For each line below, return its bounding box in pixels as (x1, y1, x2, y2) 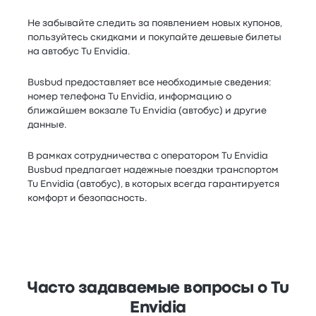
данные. (28, 121, 68, 129)
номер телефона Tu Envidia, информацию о (28, 92, 232, 101)
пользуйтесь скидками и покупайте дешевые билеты (28, 33, 282, 42)
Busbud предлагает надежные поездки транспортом (28, 166, 279, 174)
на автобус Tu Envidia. (28, 47, 131, 56)
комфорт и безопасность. (28, 194, 148, 202)
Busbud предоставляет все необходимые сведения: (28, 78, 272, 87)
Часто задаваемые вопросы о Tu (27, 281, 289, 296)
